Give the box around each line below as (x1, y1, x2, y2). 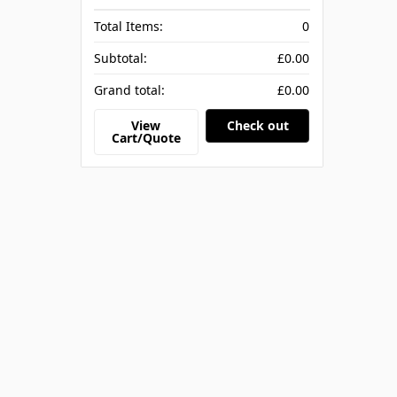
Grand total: (94, 82, 166, 99)
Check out (226, 116, 289, 134)
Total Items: (94, 18, 164, 35)
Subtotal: (94, 50, 148, 67)
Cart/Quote (111, 128, 181, 146)
